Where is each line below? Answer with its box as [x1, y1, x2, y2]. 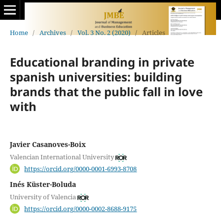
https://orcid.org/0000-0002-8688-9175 [24, 204, 137, 213]
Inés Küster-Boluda [9, 179, 76, 189]
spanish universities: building [9, 68, 182, 85]
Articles [142, 28, 165, 37]
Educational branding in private [9, 53, 194, 70]
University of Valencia [9, 192, 76, 202]
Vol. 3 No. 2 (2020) [77, 28, 131, 37]
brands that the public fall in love [9, 83, 203, 100]
